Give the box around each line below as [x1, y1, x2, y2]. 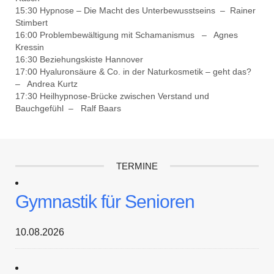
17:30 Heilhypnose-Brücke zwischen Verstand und [15, 91, 209, 101]
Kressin [15, 42, 44, 52]
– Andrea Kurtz [15, 78, 78, 89]
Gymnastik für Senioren [15, 191, 194, 212]
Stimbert [15, 17, 48, 28]
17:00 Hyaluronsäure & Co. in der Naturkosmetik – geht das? [15, 66, 254, 76]
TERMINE [116, 160, 158, 171]
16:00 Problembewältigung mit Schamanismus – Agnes [15, 29, 238, 40]
